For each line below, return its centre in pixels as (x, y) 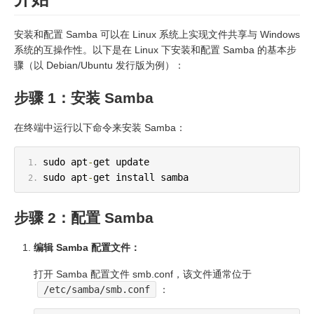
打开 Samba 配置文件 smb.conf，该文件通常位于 (143, 274)
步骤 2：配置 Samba (84, 217)
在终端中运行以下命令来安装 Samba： (100, 127)
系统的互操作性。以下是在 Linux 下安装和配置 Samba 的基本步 (155, 49)
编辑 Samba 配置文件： (87, 247)
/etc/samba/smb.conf (97, 289)
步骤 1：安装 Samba (84, 97)
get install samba (141, 177)
